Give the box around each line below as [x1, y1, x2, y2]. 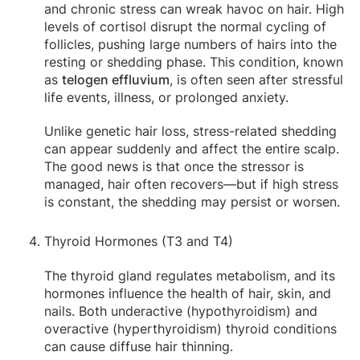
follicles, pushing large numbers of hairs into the [44, 35, 337, 52]
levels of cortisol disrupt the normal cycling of [44, 18, 326, 35]
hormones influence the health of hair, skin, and [44, 284, 331, 301]
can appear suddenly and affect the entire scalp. [44, 140, 339, 157]
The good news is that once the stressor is [44, 157, 304, 174]
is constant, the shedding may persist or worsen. [44, 193, 340, 210]
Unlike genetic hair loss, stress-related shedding [44, 122, 337, 139]
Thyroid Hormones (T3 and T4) [44, 232, 233, 249]
